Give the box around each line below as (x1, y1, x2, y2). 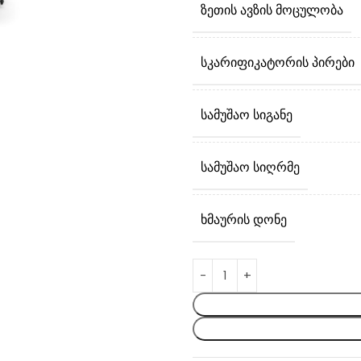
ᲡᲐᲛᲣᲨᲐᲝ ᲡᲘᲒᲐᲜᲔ (201, 106, 293, 124)
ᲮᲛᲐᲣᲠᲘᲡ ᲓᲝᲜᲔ (201, 210, 287, 229)
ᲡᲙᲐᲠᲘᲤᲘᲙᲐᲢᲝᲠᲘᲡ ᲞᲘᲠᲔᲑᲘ (201, 53, 355, 72)
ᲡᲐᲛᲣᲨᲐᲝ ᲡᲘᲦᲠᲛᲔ (201, 158, 300, 176)
